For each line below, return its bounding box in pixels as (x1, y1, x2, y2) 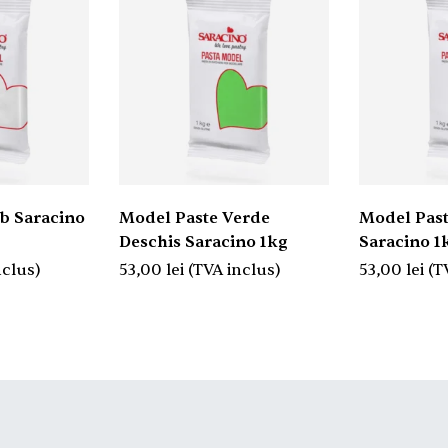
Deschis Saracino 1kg (119, 231, 287, 252)
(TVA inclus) (188, 259, 281, 280)
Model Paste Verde (119, 207, 270, 228)
